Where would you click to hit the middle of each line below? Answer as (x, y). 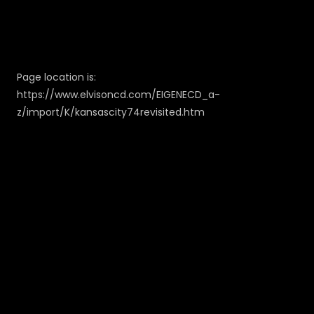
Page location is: (56, 77)
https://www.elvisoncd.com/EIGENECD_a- (118, 95)
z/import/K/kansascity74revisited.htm (111, 112)
